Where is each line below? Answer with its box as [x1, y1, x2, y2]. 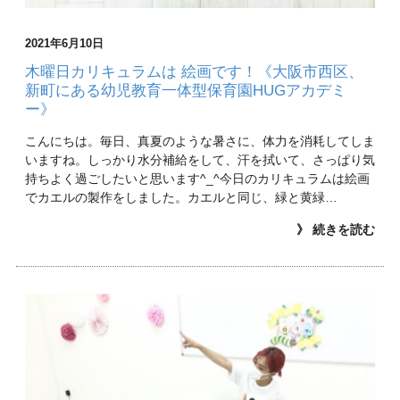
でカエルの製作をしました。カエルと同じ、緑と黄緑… [24, 189, 337, 204]
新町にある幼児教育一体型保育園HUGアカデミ [24, 81, 346, 99]
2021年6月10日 [24, 37, 104, 50]
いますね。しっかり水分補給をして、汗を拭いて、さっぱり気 [24, 152, 375, 167]
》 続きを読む [296, 221, 376, 237]
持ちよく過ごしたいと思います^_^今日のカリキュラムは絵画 [24, 171, 370, 186]
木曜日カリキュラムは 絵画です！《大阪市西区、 [24, 62, 363, 80]
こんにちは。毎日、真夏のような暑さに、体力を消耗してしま [24, 133, 375, 148]
